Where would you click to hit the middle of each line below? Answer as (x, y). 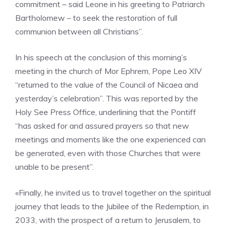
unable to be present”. (54, 167)
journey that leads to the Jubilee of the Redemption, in (112, 206)
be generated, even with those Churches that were (108, 153)
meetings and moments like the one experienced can (110, 139)
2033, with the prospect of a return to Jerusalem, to (108, 220)
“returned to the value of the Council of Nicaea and (107, 85)
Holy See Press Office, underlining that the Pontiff (106, 112)
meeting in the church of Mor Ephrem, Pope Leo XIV (108, 71)
